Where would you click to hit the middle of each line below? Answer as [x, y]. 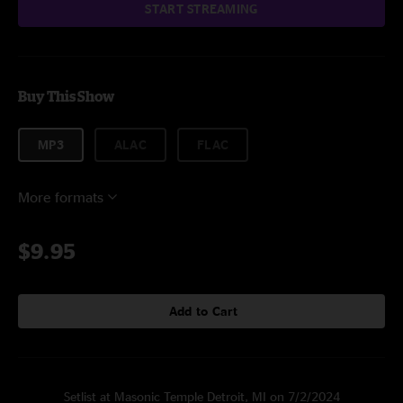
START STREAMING [201, 9]
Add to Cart [203, 311]
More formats [61, 197]
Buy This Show [66, 96]
